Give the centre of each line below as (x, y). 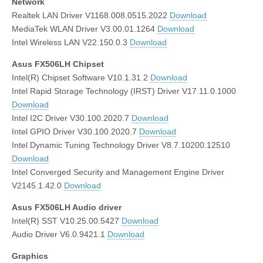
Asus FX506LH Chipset (58, 64)
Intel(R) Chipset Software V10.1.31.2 (81, 77)
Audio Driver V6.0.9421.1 (60, 234)
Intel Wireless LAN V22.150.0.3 (71, 42)
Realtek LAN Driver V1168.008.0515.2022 (91, 15)
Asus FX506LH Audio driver (67, 207)
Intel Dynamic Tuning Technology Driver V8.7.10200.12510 (121, 145)
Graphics (30, 256)
